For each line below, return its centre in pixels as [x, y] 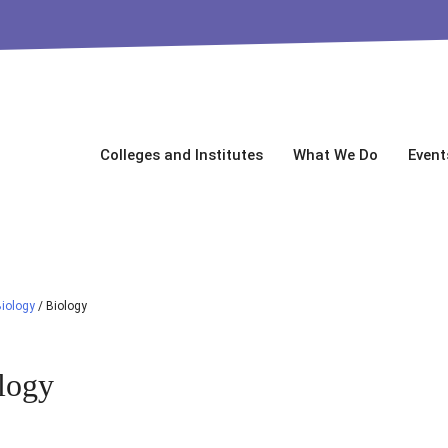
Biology [66, 306]
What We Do [335, 155]
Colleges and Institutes [181, 155]
